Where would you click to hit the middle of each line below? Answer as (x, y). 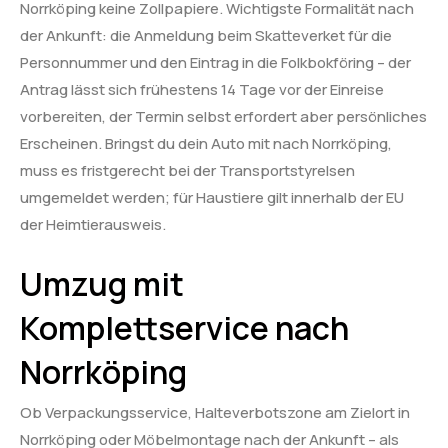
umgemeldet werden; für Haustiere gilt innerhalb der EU (212, 197)
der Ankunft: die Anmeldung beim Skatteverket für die (206, 35)
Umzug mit (102, 284)
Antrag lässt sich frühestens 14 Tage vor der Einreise (202, 89)
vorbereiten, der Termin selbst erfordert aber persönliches (223, 116)
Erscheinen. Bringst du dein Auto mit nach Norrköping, (206, 143)
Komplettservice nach (184, 328)
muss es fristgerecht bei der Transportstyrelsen (187, 170)
